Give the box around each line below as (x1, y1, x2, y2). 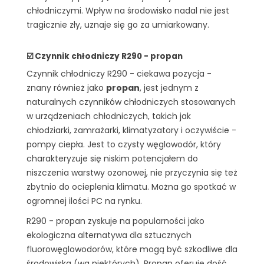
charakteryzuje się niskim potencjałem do (27, 153, 198, 165)
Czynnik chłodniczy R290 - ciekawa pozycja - (27, 68, 212, 80)
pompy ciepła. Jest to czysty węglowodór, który (27, 138, 221, 151)
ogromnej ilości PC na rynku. (27, 195, 142, 207)
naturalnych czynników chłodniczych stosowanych (27, 96, 236, 108)
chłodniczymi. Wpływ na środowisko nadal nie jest (27, 5, 229, 17)
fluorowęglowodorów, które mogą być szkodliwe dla (27, 243, 237, 255)
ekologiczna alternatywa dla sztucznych (27, 229, 192, 241)
